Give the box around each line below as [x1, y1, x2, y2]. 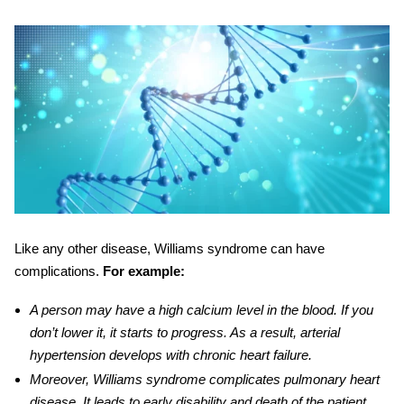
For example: [103, 262, 185, 279]
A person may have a [29, 301, 159, 317]
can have [267, 240, 325, 256]
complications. [14, 262, 103, 279]
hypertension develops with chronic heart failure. [29, 346, 312, 363]
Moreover [29, 371, 86, 387]
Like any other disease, [14, 240, 154, 256]
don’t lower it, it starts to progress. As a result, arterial [29, 324, 340, 340]
